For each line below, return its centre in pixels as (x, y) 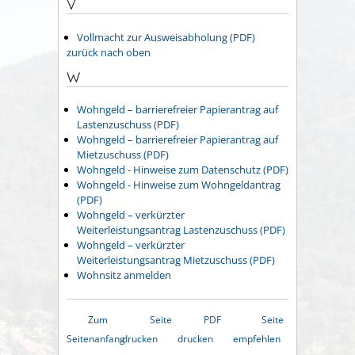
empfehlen (257, 339)
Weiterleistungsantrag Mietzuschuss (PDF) (176, 260)
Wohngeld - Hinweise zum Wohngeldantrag (179, 185)
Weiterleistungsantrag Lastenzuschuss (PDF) (181, 230)
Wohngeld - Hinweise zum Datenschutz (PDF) (183, 170)
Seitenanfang (96, 339)
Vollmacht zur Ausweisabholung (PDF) (166, 37)
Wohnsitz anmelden (124, 275)
